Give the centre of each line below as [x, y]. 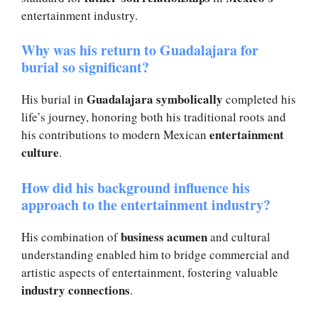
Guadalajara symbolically [155, 99]
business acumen [164, 236]
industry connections [76, 290]
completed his [259, 99]
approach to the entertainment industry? [148, 204]
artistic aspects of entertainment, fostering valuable [150, 272]
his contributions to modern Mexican [115, 135]
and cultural [239, 236]
